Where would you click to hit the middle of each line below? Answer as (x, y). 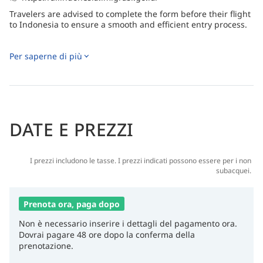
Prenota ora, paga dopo (72, 204)
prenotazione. (46, 245)
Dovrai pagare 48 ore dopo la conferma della (107, 234)
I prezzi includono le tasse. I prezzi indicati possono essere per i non (141, 160)
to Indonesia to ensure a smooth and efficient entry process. (128, 24)
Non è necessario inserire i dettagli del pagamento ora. (128, 223)
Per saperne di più (46, 56)
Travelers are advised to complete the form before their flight (130, 14)
